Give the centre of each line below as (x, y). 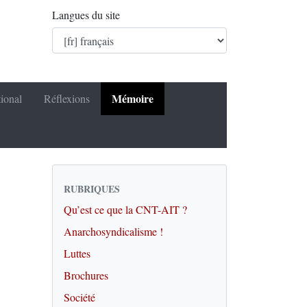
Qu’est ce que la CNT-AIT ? (125, 209)
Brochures (86, 275)
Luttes (77, 253)
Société (79, 297)
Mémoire (133, 98)
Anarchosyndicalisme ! (113, 231)
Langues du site (86, 15)
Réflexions (67, 98)
